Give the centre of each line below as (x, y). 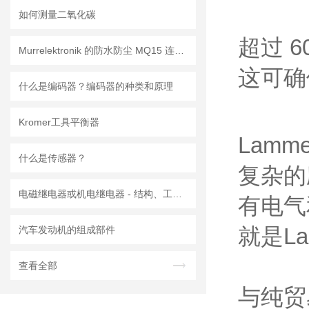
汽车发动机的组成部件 (67, 230)
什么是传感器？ (52, 158)
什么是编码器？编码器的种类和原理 (96, 86)
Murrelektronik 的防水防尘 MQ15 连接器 (179, 50)
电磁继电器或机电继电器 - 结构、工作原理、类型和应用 (177, 194)
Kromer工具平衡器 (59, 122)
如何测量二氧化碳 (57, 14)
